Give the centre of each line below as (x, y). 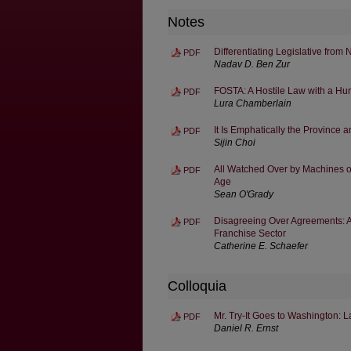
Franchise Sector (250, 233)
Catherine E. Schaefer (261, 246)
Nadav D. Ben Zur (252, 64)
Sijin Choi (235, 142)
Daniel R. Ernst (246, 328)
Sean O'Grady (244, 194)
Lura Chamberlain (253, 103)
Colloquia (197, 286)
